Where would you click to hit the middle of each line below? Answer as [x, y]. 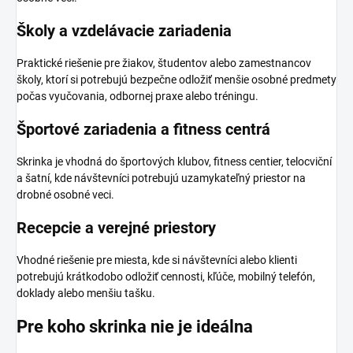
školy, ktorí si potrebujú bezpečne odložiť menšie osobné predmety [176, 80]
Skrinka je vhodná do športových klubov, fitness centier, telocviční [174, 162]
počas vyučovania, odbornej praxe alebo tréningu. [137, 97]
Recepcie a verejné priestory [116, 228]
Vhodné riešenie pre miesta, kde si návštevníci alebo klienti [157, 260]
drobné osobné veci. [65, 195]
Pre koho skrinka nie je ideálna [135, 327]
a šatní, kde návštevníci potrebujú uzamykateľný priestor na [161, 178]
